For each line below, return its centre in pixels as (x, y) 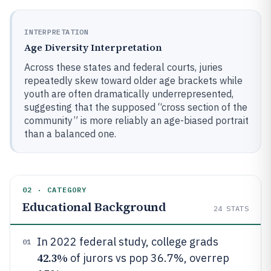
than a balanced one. (70, 134)
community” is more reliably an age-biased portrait (136, 120)
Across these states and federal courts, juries (123, 67)
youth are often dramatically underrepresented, (129, 94)
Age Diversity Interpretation (93, 47)
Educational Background (94, 207)
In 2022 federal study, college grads (128, 242)
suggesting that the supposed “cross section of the (136, 107)
